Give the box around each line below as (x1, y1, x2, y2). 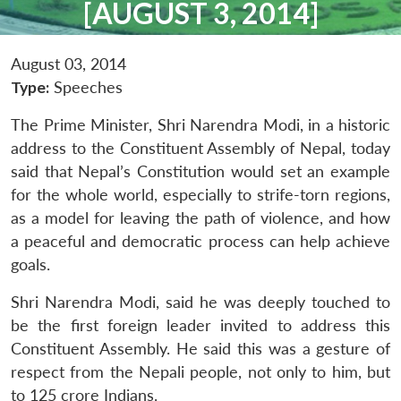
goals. (11, 254, 50, 274)
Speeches (49, 77, 123, 97)
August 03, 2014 (11, 54, 126, 73)
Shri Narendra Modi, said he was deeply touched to (11, 292, 390, 311)
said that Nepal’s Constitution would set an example (11, 161, 390, 181)
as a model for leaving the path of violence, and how (11, 208, 390, 227)
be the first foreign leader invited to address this (11, 315, 390, 335)
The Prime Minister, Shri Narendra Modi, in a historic (11, 115, 390, 134)
